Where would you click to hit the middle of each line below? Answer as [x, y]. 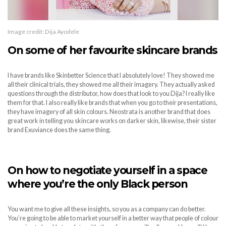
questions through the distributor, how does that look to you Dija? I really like [111, 94]
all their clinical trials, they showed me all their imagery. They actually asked [111, 85]
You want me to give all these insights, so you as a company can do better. [107, 209]
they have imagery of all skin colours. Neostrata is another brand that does [109, 112]
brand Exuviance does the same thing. [59, 130]
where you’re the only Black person [98, 184]
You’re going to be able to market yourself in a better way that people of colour [113, 218]
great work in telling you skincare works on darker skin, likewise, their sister [112, 121]
